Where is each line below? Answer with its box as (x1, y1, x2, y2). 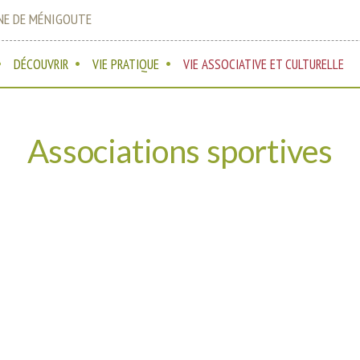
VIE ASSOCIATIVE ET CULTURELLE (183, 55, 345, 73)
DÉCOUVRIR (14, 55, 69, 73)
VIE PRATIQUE (92, 55, 160, 73)
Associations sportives (27, 132, 333, 171)
